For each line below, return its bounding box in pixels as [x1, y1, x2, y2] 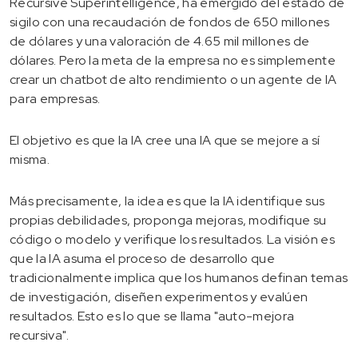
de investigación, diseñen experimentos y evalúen [10, 288, 308, 305]
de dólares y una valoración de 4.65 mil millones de [10, 32, 310, 50]
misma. [10, 150, 50, 168]
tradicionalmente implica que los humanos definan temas [10, 268, 348, 286]
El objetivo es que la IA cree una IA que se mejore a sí [10, 131, 320, 149]
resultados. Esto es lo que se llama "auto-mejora [10, 307, 295, 324]
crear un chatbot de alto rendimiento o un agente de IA [10, 70, 337, 88]
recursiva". [10, 326, 70, 344]
